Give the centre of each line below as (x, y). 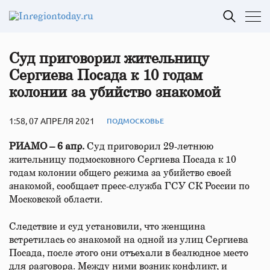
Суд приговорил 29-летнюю (150, 146)
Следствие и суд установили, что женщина (107, 227)
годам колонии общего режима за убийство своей (120, 173)
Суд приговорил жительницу (109, 59)
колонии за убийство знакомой (115, 93)
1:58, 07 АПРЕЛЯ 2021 (52, 121)
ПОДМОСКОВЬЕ (135, 121)
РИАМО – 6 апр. (48, 146)
